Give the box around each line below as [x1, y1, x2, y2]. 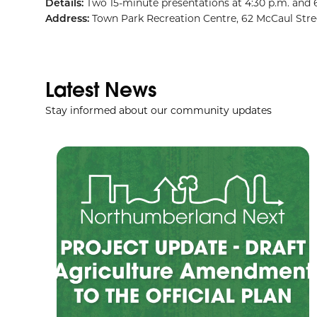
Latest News [45, 76, 156, 103]
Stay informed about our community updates [45, 103, 272, 117]
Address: [45, 11, 92, 25]
